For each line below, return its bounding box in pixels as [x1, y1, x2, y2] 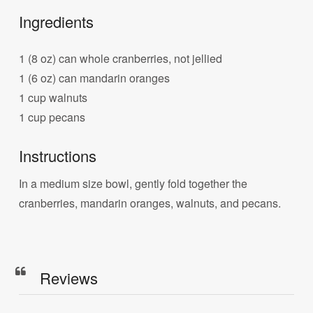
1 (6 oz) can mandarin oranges [19, 69, 170, 86]
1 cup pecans [19, 108, 86, 125]
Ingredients [19, 10, 94, 32]
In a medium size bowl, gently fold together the [19, 175, 248, 192]
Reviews [40, 266, 99, 289]
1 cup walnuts [19, 89, 88, 105]
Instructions [19, 145, 97, 167]
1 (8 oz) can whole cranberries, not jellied [19, 50, 223, 66]
